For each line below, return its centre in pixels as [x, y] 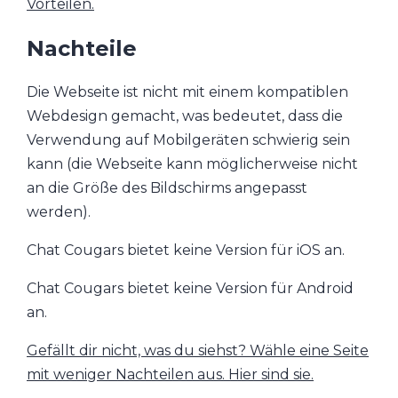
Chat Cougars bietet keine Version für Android [190, 289]
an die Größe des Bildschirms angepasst [167, 188]
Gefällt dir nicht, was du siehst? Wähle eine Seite [198, 351]
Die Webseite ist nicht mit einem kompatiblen [187, 92]
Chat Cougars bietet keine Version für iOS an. [186, 251]
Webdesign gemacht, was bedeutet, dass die [185, 116]
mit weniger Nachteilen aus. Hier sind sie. [170, 375]
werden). [59, 212]
